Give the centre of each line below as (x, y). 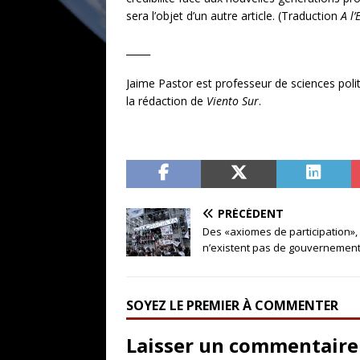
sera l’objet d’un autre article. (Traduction (233, 15)
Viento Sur (233, 100)
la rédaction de (166, 100)
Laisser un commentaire (242, 345)
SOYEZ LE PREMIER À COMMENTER (232, 305)
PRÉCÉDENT (251, 213)
